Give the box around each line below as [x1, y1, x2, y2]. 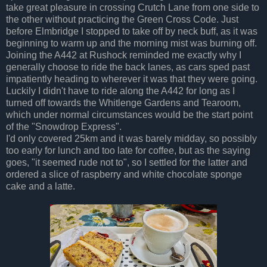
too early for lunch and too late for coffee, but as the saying [6, 145, 250, 156]
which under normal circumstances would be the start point [6, 109, 253, 120]
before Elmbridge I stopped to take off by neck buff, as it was [6, 26, 257, 36]
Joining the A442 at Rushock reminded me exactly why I [6, 49, 241, 60]
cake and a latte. [6, 181, 75, 191]
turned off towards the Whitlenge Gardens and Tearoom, [6, 97, 241, 108]
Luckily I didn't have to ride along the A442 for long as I [6, 85, 235, 96]
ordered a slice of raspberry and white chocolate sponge [6, 169, 242, 179]
